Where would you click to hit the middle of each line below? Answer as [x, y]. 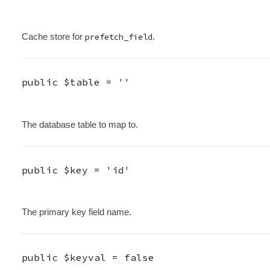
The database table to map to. [80, 124]
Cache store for [53, 37]
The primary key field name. [76, 212]
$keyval [85, 257]
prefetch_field [118, 37]
